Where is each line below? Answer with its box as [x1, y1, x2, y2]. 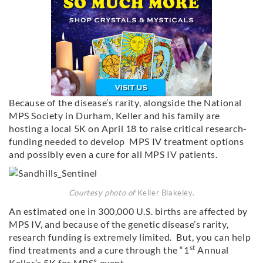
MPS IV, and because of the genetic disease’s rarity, [9, 218, 229, 230]
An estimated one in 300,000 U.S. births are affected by [9, 205, 248, 217]
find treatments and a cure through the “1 [9, 244, 190, 255]
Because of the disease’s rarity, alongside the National [9, 96, 242, 108]
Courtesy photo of [68, 187, 137, 197]
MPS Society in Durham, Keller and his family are [9, 109, 220, 121]
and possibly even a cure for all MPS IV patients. [9, 148, 218, 160]
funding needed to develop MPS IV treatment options [9, 135, 244, 147]
